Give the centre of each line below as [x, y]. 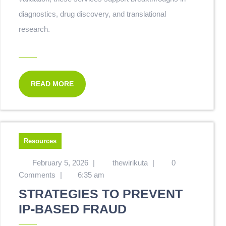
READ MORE [52, 84]
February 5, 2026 [60, 163]
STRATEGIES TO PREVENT [101, 194]
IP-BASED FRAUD [73, 209]
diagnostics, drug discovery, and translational [92, 14]
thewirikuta [130, 163]
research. [34, 29]
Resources [40, 141]
